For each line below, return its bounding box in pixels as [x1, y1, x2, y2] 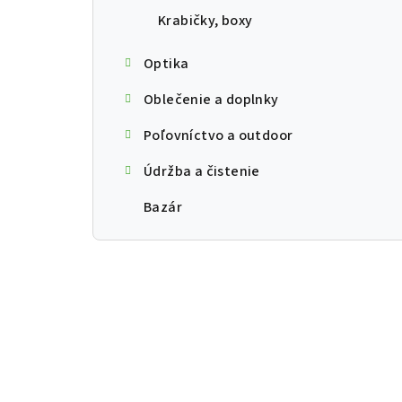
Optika [144, 54, 189, 74]
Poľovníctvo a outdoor [144, 126, 293, 146]
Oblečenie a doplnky [144, 90, 279, 110]
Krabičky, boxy [158, 11, 253, 31]
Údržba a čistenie [144, 162, 260, 182]
